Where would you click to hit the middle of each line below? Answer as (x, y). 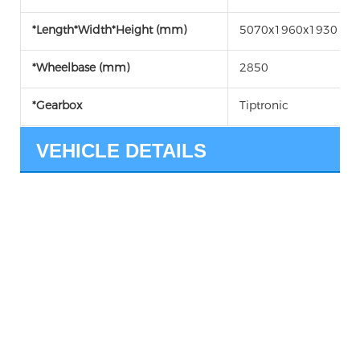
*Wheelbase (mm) (81, 68)
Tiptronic (264, 106)
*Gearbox (57, 106)
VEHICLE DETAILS (121, 151)
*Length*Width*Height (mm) (109, 30)
